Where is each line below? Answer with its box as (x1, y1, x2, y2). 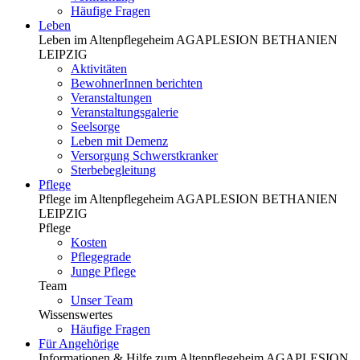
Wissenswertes (39, 308, 112, 321)
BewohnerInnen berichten (71, 76, 202, 90)
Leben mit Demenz (71, 134, 168, 148)
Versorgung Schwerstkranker (71, 149, 218, 162)
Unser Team (71, 293, 133, 307)
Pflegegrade (71, 250, 131, 264)
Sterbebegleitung (71, 163, 156, 177)
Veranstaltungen (71, 91, 152, 104)
